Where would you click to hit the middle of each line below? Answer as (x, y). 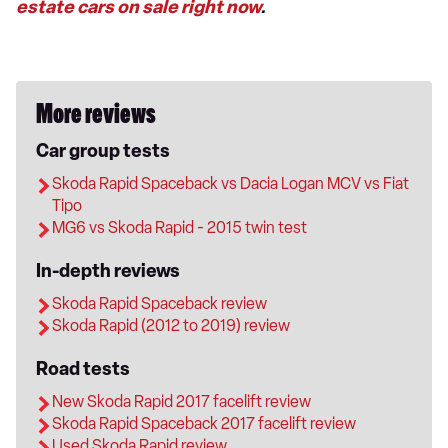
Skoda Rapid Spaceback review (159, 303)
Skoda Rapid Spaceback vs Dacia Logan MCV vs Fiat (230, 183)
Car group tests (103, 150)
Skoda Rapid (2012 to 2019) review (171, 325)
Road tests (83, 368)
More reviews (96, 116)
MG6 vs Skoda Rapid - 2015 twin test (179, 227)
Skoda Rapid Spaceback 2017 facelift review (204, 423)
